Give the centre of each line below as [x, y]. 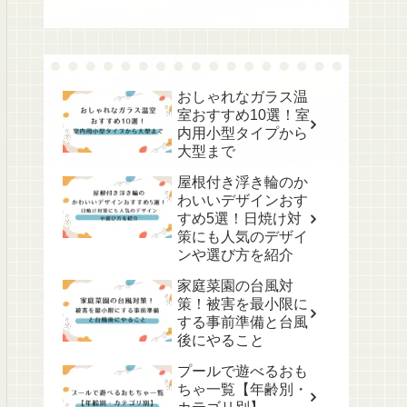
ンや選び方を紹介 [235, 254]
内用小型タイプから [243, 133]
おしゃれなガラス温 [243, 96]
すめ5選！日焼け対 [239, 218]
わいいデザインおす [243, 200]
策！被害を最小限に [243, 303]
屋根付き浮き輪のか [243, 182]
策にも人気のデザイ [243, 236]
